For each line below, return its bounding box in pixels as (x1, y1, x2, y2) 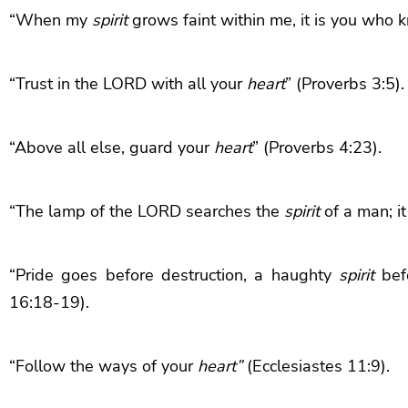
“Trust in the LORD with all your (9, 72, 247, 95)
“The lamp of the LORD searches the (9, 199, 284, 222)
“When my (9, 8, 92, 31)
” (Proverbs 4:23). (252, 136, 382, 158)
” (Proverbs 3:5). (285, 72, 404, 95)
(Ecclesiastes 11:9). (242, 354, 390, 377)
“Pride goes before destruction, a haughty (9, 263, 339, 286)
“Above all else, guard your (9, 136, 214, 158)
